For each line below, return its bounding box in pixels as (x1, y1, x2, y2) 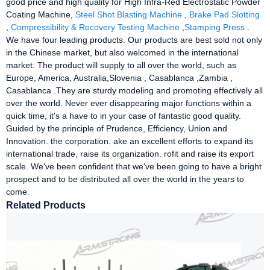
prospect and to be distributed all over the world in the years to (6, 174, 244, 184)
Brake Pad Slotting (189, 9, 260, 19)
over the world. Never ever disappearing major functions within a (6, 98, 251, 108)
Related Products (6, 199, 86, 210)
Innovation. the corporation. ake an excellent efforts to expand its (6, 136, 253, 146)
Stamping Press (184, 22, 245, 32)
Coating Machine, (6, 9, 75, 19)
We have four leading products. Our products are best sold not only (6, 34, 262, 45)
